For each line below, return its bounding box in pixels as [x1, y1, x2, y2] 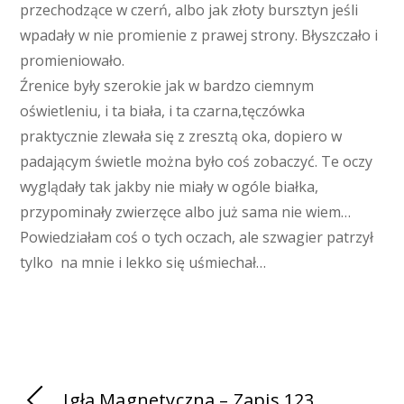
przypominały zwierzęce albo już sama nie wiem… [20, 202, 352, 223]
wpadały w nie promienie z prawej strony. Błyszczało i [20, 25, 379, 46]
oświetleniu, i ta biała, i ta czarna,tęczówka [20, 101, 306, 122]
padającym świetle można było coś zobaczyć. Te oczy [20, 151, 373, 172]
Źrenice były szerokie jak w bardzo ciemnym [20, 76, 315, 96]
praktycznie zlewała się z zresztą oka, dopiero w [20, 126, 343, 147]
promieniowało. [20, 50, 125, 71]
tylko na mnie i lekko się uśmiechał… [20, 252, 267, 273]
